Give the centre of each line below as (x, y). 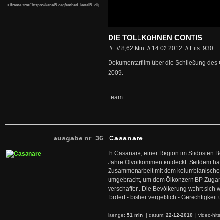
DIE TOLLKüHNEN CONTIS (155, 38)
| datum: (155, 215)
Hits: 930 (201, 48)
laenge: (117, 215)
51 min (136, 215)
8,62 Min (134, 48)
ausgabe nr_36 (78, 138)
